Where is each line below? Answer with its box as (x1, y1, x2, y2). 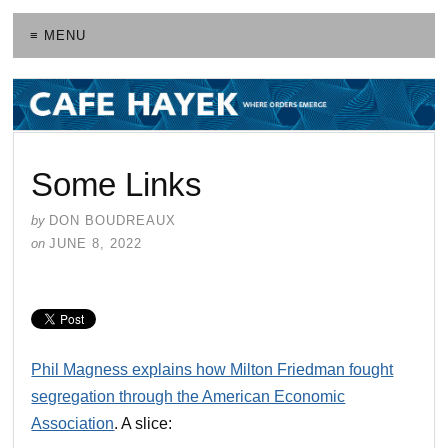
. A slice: (114, 414, 173, 432)
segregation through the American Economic (31, 387, 346, 405)
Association (31, 414, 115, 432)
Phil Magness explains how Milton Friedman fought (31, 360, 394, 378)
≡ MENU (30, 28, 87, 44)
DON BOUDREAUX (49, 212, 177, 228)
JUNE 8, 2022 (49, 235, 143, 251)
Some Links (31, 165, 203, 203)
